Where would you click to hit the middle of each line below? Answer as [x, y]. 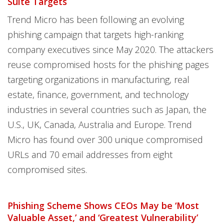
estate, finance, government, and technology [98, 94]
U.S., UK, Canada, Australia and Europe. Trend [100, 124]
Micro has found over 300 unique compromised [105, 139]
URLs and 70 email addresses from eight [90, 154]
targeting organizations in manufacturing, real [98, 79]
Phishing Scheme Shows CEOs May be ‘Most [103, 205]
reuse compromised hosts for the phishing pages [108, 64]
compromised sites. [47, 169]
